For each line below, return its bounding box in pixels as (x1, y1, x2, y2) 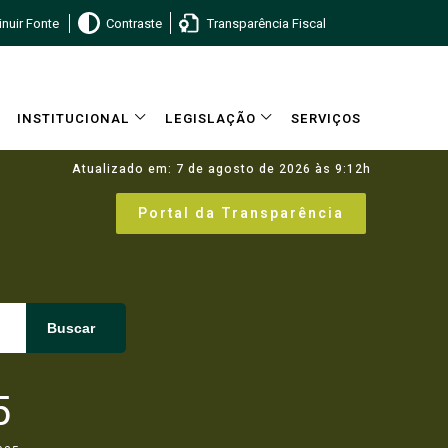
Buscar (47, 320, 95, 336)
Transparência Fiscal (206, 13, 326, 33)
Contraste (105, 13, 162, 33)
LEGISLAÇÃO (165, 109, 256, 128)
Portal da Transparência (138, 203, 344, 224)
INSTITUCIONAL (17, 109, 130, 128)
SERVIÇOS (291, 109, 361, 128)
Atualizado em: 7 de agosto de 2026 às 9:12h (72, 160, 371, 178)
